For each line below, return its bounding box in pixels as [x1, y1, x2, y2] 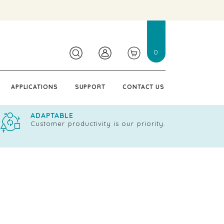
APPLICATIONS [10, 83, 58, 90]
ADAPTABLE [30, 111, 74, 120]
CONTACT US [122, 83, 164, 90]
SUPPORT [74, 83, 105, 90]
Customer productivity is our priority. [30, 119, 165, 127]
